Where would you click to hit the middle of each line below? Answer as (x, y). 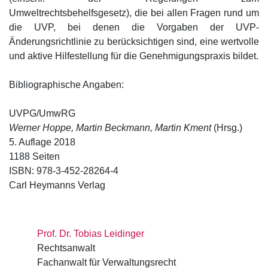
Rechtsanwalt (66, 248)
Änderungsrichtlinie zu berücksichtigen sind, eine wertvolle (134, 42)
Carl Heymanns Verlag (57, 185)
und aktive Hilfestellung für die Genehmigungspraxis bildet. (134, 56)
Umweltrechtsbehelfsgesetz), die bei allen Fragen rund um (134, 13)
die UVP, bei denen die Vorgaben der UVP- (134, 28)
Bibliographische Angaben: (66, 85)
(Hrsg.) (227, 128)
